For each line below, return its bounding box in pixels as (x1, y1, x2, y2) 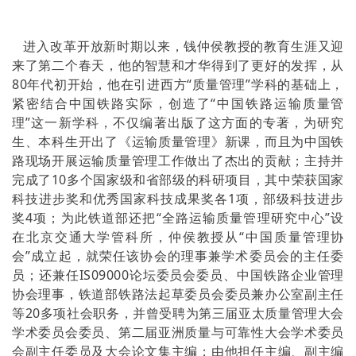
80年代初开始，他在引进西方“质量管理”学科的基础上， (12, 75, 344, 93)
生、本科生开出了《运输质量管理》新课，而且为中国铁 (12, 133, 344, 150)
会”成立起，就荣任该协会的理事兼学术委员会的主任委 (12, 247, 344, 265)
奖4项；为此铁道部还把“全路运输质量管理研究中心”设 (12, 209, 344, 226)
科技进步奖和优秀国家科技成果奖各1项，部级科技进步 (12, 190, 344, 207)
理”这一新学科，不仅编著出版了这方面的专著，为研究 (12, 114, 344, 131)
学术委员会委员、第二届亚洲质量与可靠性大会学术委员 (12, 323, 344, 341)
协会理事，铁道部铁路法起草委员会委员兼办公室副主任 (12, 285, 344, 303)
